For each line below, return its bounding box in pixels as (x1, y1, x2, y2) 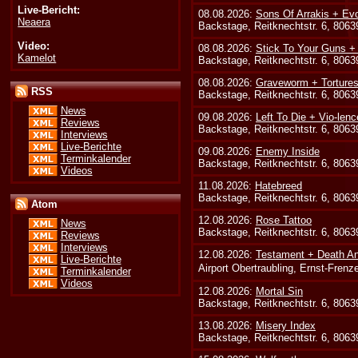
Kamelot (18, 51, 57, 64)
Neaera (18, 15, 51, 28)
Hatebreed (255, 179, 303, 192)
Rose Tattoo (256, 213, 312, 226)
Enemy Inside (256, 145, 320, 157)
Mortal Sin (256, 284, 304, 297)
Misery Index (256, 319, 316, 332)
